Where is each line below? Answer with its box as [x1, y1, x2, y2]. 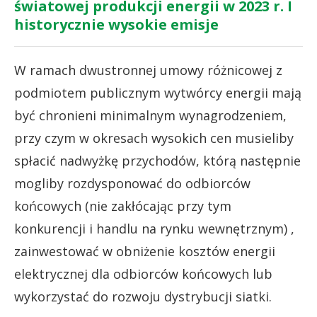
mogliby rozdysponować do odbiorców [14, 174, 250, 192]
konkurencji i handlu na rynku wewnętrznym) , [14, 219, 294, 237]
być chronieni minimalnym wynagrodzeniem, [14, 106, 287, 124]
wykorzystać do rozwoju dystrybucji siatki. [14, 287, 272, 305]
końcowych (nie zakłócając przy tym [14, 197, 231, 214]
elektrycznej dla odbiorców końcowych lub [14, 265, 272, 282]
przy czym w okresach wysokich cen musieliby [14, 129, 294, 146]
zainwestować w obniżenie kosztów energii [14, 242, 275, 260]
